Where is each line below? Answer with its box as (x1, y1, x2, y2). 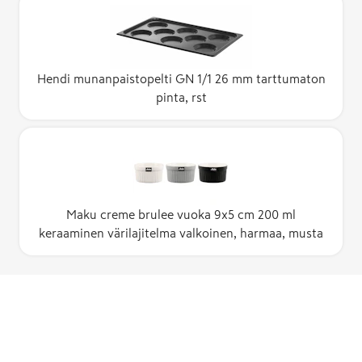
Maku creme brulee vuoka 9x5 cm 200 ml (66, 208, 296, 221)
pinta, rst (155, 90, 207, 103)
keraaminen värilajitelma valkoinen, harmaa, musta (39, 226, 323, 239)
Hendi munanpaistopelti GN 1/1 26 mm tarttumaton (36, 72, 326, 85)
